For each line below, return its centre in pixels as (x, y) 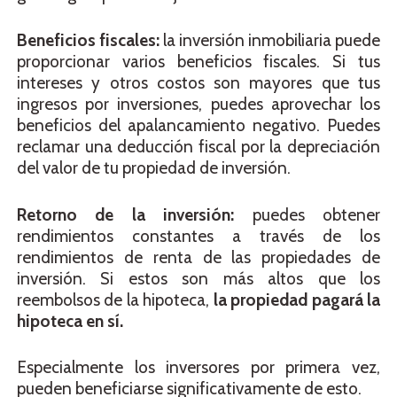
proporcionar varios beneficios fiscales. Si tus (198, 62)
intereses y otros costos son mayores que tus (198, 83)
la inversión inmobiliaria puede (270, 41)
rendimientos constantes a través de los (198, 236)
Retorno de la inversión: (126, 214)
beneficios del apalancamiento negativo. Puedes (198, 126)
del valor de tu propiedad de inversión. (154, 168)
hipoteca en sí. (70, 321)
